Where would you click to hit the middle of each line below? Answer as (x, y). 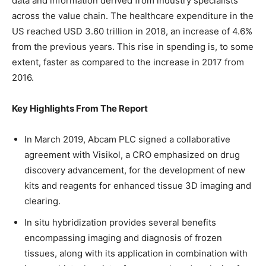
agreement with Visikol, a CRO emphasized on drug (132, 154)
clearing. (42, 201)
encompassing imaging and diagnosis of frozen (123, 237)
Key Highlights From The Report (80, 108)
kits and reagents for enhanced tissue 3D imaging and (138, 185)
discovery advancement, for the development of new (135, 170)
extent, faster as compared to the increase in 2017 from (128, 62)
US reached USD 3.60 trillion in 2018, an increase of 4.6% (132, 31)
